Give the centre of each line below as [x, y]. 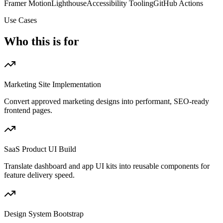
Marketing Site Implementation [53, 84]
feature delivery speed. [39, 175]
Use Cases [20, 20]
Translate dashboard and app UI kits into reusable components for [107, 166]
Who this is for [42, 42]
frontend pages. [28, 110]
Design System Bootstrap [44, 214]
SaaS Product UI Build [40, 149]
